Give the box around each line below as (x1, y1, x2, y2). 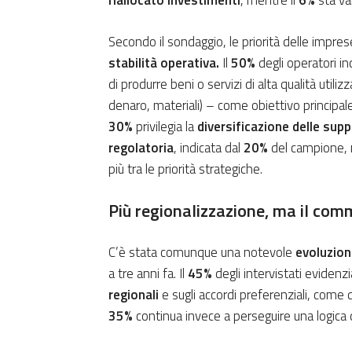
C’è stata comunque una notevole (108, 242, 295, 263)
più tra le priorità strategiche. (108, 159, 262, 180)
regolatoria (108, 137, 174, 159)
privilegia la (133, 116, 197, 137)
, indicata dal (174, 137, 244, 159)
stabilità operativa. (108, 53, 219, 74)
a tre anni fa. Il (108, 263, 188, 284)
